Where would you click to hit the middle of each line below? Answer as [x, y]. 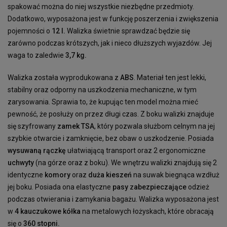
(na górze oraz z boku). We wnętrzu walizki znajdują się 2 [125, 162]
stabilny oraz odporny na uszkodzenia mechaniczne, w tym [102, 89]
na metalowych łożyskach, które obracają [147, 211]
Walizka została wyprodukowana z [64, 77]
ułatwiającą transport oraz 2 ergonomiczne [136, 150]
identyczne [26, 175]
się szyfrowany [32, 126]
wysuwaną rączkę [37, 150]
